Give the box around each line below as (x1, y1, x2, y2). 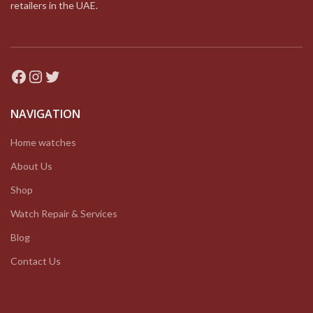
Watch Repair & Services (10, 208, 117, 220)
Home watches (10, 136, 76, 149)
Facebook (10, 65, 81, 86)
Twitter (43, 65, 100, 86)
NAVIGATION (10, 106, 80, 122)
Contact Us (10, 255, 61, 268)
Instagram (27, 65, 103, 86)
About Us (10, 160, 52, 173)
